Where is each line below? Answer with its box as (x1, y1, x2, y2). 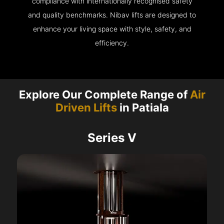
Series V (87, 130, 136, 145)
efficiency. (95, 38, 129, 47)
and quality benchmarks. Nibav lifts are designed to (28, 10, 196, 19)
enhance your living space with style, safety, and (32, 24, 191, 33)
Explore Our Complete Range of (18, 88, 190, 101)
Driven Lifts (55, 101, 117, 114)
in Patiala (116, 101, 169, 114)
